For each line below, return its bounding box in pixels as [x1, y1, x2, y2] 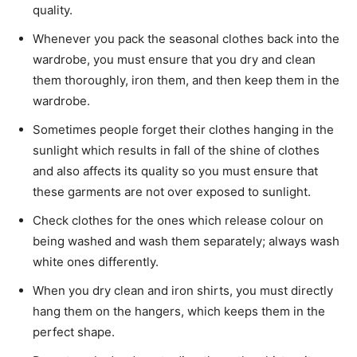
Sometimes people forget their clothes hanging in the [33, 122, 334, 138]
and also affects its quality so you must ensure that [33, 163, 318, 179]
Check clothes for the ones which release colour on [33, 213, 324, 229]
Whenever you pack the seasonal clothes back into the [33, 31, 339, 47]
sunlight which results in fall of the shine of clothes [33, 143, 320, 159]
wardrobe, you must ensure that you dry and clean [33, 52, 316, 68]
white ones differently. [33, 254, 159, 270]
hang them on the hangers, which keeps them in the [33, 304, 325, 320]
